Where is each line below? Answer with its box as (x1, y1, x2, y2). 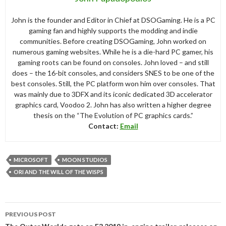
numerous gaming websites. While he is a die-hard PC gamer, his (13, 47, 213, 56)
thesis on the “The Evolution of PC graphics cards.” (33, 110, 193, 120)
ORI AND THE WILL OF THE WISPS (14, 168, 103, 175)
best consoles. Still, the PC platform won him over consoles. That (11, 79, 215, 88)
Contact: (88, 121, 120, 130)
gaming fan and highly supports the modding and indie (28, 26, 198, 35)
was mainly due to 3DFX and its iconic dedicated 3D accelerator (14, 89, 212, 98)
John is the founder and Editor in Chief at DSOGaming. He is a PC (11, 15, 215, 24)
